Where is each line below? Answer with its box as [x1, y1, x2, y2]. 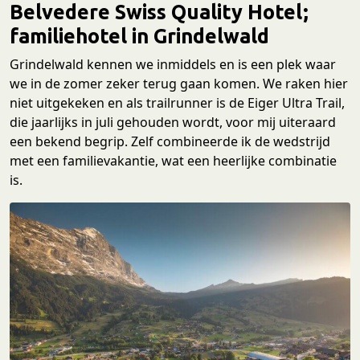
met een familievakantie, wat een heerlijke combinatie [10, 151, 337, 170]
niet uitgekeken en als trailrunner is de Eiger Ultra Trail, [10, 93, 345, 112]
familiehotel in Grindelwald [10, 23, 269, 47]
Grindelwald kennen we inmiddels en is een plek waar [10, 55, 336, 73]
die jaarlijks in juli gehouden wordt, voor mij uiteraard [10, 112, 336, 131]
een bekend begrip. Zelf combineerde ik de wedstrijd [10, 132, 330, 150]
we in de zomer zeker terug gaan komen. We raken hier [10, 74, 348, 92]
